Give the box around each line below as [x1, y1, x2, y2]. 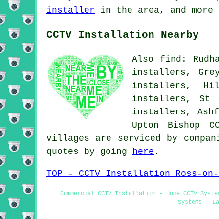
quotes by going [46, 146, 132, 156]
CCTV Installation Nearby [46, 28, 199, 41]
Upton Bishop [132, 120, 209, 130]
